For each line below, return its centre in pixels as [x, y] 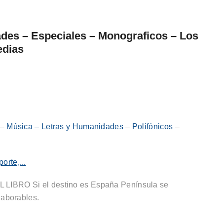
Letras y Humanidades [82, 127]
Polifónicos [152, 127]
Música [20, 127]
